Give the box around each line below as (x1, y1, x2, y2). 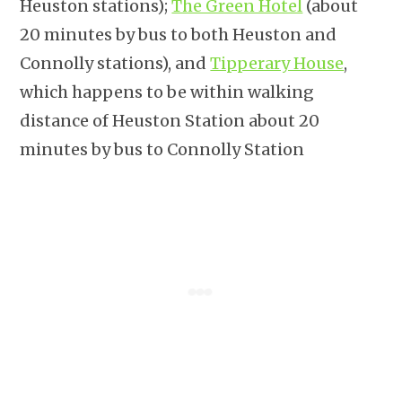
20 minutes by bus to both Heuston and (20, 23, 337, 45)
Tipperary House (210, 52, 345, 74)
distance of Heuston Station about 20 (20, 109, 320, 131)
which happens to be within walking (20, 81, 315, 102)
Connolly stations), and (20, 52, 211, 74)
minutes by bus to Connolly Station (20, 138, 305, 160)
